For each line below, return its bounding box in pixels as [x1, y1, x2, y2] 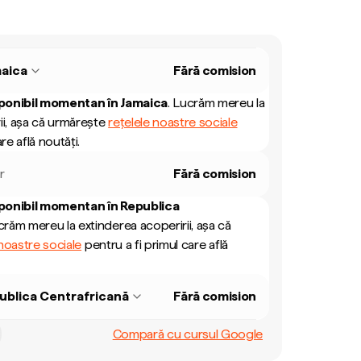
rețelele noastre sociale [108, 114, 238, 130]
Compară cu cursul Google [112, 326, 263, 342]
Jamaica [120, 95, 168, 110]
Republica [120, 198, 180, 214]
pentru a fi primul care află [81, 237, 228, 252]
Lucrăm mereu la [172, 95, 265, 110]
